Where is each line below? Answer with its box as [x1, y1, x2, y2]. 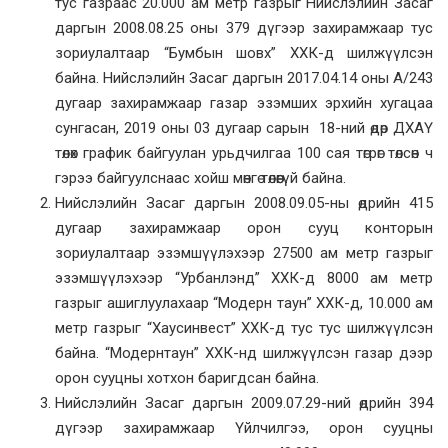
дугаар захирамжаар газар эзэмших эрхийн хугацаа [55, 94, 433, 113]
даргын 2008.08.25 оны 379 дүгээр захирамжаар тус [55, 19, 433, 38]
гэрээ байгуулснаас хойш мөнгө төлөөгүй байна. [55, 169, 346, 188]
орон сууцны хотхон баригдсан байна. [55, 369, 319, 388]
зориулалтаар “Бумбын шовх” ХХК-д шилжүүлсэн [55, 44, 433, 63]
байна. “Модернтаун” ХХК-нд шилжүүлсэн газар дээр [55, 344, 433, 363]
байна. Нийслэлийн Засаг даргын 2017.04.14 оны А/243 [55, 69, 433, 88]
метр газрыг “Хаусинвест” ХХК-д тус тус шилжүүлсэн [55, 319, 433, 338]
